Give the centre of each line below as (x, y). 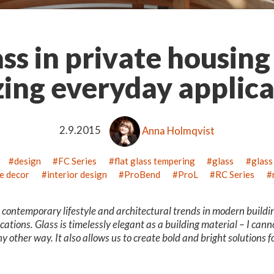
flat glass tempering (154, 161)
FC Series (78, 161)
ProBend (143, 175)
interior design (77, 175)
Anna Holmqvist (178, 130)
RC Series (235, 175)
